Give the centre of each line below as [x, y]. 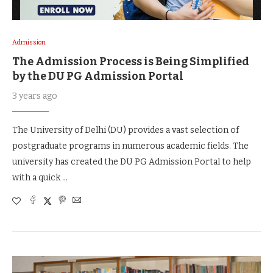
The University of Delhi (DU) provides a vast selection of [126, 130]
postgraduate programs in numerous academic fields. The [130, 146]
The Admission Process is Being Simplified [131, 61]
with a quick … [40, 177]
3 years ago [35, 96]
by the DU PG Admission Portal [98, 76]
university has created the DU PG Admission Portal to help [132, 161]
